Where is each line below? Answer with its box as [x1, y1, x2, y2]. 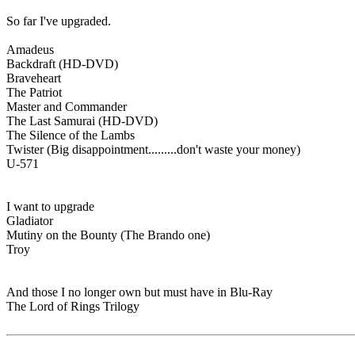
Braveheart [6, 71, 61, 86]
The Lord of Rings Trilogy [6, 300, 139, 314]
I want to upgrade [6, 200, 94, 214]
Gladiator [6, 214, 53, 228]
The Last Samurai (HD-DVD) [6, 114, 158, 128]
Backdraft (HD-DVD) [6, 57, 118, 71]
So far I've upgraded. [6, 14, 111, 29]
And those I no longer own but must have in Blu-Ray [6, 285, 273, 300]
